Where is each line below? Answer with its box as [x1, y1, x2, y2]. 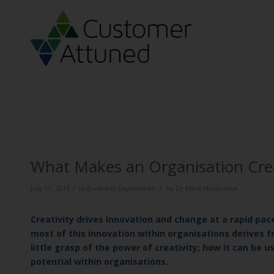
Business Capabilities [87, 183, 155, 193]
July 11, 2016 [31, 183, 70, 193]
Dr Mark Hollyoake [176, 183, 237, 193]
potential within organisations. [31, 256, 168, 267]
